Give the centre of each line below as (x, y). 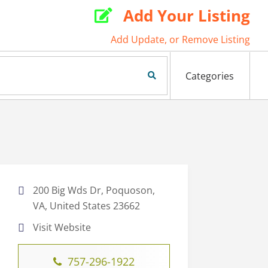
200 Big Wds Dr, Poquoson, (94, 191)
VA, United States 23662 (86, 206)
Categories (210, 76)
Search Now (132, 76)
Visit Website (62, 228)
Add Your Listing (187, 16)
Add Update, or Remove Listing (180, 39)
